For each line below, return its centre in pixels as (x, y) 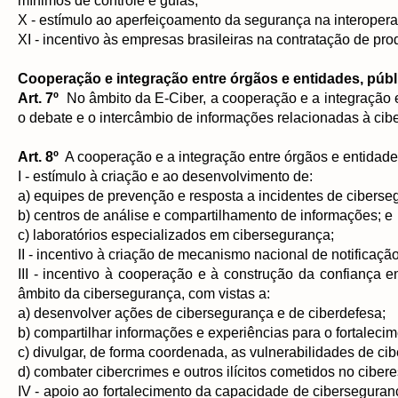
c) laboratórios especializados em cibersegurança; (176, 235)
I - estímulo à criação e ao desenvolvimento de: (165, 176)
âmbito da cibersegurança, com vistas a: (144, 294)
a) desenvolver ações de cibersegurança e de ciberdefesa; (202, 313)
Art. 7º (39, 98)
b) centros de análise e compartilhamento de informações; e (205, 215)
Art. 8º (40, 157)
